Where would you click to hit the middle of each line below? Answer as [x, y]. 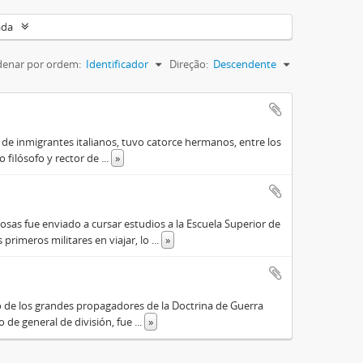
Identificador [117, 64]
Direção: [189, 64]
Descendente [245, 64]
